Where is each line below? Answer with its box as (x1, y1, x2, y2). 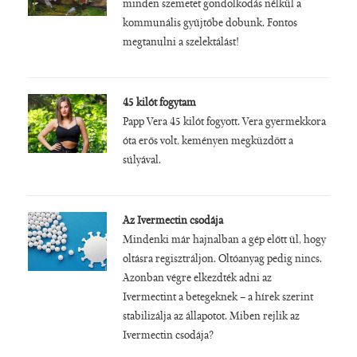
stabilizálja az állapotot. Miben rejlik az (122, 312, 300, 324)
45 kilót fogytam (122, 98, 196, 110)
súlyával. (122, 155, 161, 167)
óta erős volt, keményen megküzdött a (122, 136, 293, 148)
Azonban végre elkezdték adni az (122, 273, 272, 285)
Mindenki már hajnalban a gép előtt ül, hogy (122, 235, 326, 247)
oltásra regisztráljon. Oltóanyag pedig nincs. (122, 254, 322, 266)
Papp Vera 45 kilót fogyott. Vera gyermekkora (122, 117, 326, 129)
